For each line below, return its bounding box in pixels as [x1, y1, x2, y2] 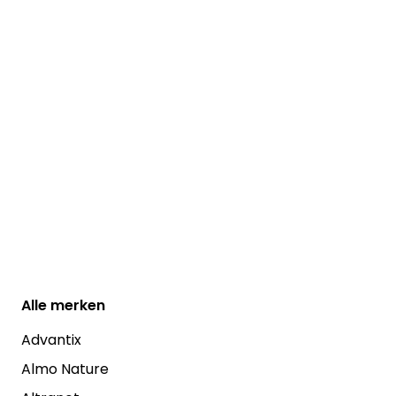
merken [50, 295, 105, 316]
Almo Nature [21, 359, 109, 380]
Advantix [21, 330, 81, 351]
